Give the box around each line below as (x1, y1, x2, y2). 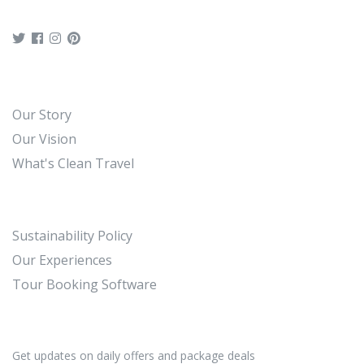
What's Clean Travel (12, 154, 134, 172)
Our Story (12, 105, 71, 123)
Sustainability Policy (12, 226, 132, 245)
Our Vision (12, 129, 76, 148)
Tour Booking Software (12, 275, 157, 293)
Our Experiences (12, 250, 112, 269)
